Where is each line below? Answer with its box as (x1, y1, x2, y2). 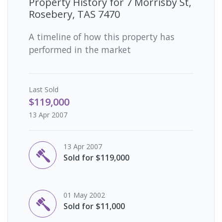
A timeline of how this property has (29, 30, 174, 43)
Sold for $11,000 (63, 200, 125, 212)
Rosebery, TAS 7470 (29, 7, 120, 21)
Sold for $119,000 (63, 152, 129, 163)
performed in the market (29, 43, 131, 55)
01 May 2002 (63, 190, 105, 200)
